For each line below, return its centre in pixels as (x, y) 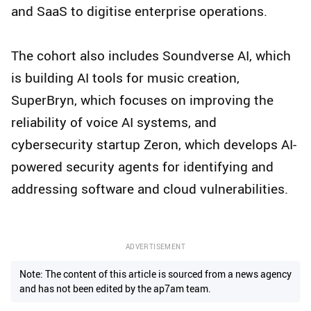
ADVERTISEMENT (155, 247)
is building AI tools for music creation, (125, 78)
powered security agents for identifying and (142, 167)
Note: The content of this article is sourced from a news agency (155, 274)
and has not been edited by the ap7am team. (115, 289)
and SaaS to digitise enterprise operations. (139, 11)
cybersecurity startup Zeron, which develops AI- (154, 145)
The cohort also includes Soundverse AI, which (151, 56)
